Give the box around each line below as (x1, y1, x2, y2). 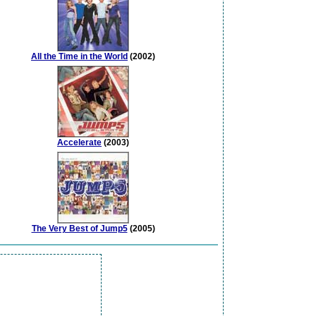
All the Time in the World (31, 51, 128, 62)
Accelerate (57, 138, 102, 148)
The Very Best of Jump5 (31, 224, 128, 234)
